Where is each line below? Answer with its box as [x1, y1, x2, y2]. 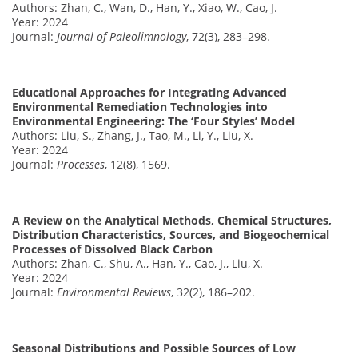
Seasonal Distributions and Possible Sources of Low [12, 340, 296, 356]
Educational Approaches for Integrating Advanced [12, 84, 287, 100]
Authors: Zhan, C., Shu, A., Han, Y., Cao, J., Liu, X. [12, 255, 263, 271]
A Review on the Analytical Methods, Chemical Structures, [12, 212, 332, 228]
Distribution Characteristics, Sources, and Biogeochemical [12, 226, 329, 242]
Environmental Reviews [57, 284, 171, 300]
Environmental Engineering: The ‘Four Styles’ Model [12, 113, 295, 129]
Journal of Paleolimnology [57, 28, 186, 44]
